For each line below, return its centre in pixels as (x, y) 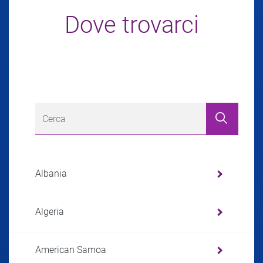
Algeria (50, 212)
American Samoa (71, 250)
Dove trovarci (131, 25)
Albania (51, 174)
